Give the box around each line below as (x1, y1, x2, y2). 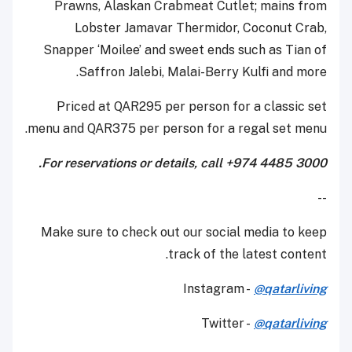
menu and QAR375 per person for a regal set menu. (27, 120, 327, 136)
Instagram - (183, 280, 254, 296)
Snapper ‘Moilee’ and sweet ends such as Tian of (43, 42, 327, 57)
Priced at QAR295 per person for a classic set (57, 98, 327, 114)
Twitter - (201, 315, 254, 331)
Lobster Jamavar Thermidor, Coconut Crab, (75, 20, 327, 35)
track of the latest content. (168, 246, 327, 262)
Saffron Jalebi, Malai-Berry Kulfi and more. (79, 64, 327, 79)
